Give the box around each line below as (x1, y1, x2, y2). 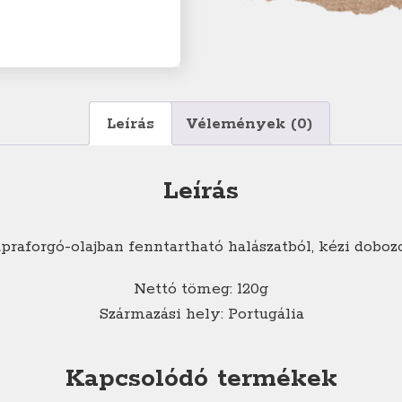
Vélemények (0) (186, 113, 312, 134)
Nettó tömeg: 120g (134, 278, 268, 299)
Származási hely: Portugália (98, 303, 304, 324)
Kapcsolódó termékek (65, 362, 337, 395)
